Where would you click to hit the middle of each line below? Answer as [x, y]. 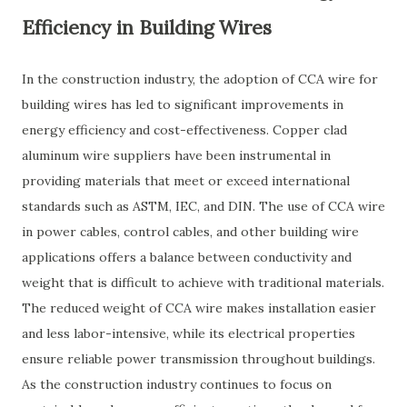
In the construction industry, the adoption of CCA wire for [200, 79]
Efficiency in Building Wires [147, 28]
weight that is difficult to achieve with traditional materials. [203, 283]
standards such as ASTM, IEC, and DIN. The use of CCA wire [203, 206]
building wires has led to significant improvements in [183, 104]
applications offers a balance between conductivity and [187, 257]
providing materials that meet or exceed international [186, 181]
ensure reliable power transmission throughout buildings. [199, 359]
